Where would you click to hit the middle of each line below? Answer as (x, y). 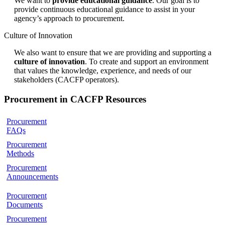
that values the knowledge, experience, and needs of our (103, 71)
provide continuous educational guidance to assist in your (104, 10)
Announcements (32, 176)
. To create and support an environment (147, 62)
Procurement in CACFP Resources (75, 99)
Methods (20, 153)
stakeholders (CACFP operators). (67, 80)
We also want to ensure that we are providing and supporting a (113, 53)
